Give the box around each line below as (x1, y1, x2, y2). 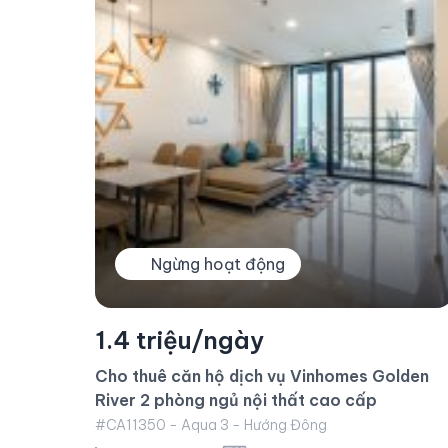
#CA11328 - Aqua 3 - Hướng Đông (95, 416, 326, 435)
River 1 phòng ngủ (95, 390, 236, 411)
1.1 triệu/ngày (95, 325, 258, 356)
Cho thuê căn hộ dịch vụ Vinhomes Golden (95, 366, 429, 387)
